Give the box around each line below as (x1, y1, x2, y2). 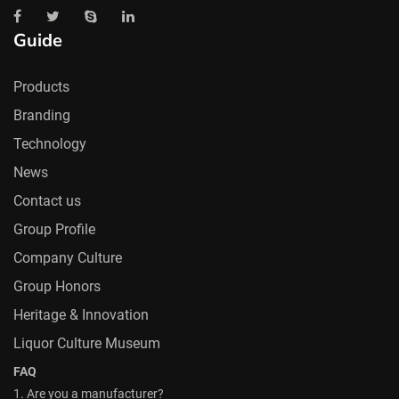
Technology (13, 135, 86, 152)
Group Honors (13, 278, 101, 295)
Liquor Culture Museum (13, 335, 160, 352)
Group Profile (13, 221, 95, 238)
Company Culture (13, 249, 122, 266)
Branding (13, 107, 70, 124)
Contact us (13, 192, 81, 209)
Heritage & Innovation (13, 306, 149, 323)
